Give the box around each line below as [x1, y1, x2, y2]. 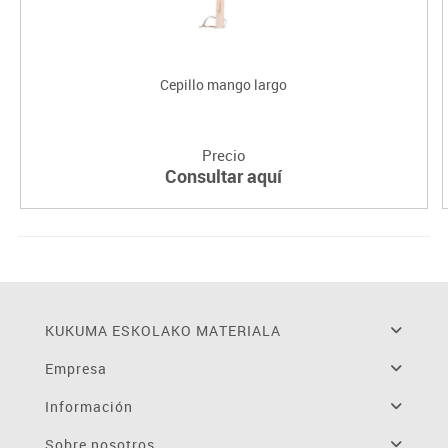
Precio [201, 144, 246, 165]
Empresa [44, 358, 107, 378]
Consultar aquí [165, 163, 283, 188]
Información [44, 396, 133, 416]
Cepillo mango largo [160, 74, 288, 94]
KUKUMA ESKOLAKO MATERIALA [44, 320, 281, 340]
